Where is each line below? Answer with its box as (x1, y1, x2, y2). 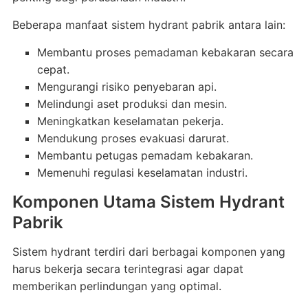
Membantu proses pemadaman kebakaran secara (36, 45, 294, 59)
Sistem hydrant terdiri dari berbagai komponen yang (12, 245, 285, 258)
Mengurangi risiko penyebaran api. (36, 80, 217, 93)
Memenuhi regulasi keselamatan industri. (36, 166, 247, 179)
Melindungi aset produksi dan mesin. (36, 97, 227, 111)
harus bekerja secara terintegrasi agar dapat (12, 262, 243, 276)
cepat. (36, 63, 69, 76)
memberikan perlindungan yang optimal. (12, 279, 221, 293)
